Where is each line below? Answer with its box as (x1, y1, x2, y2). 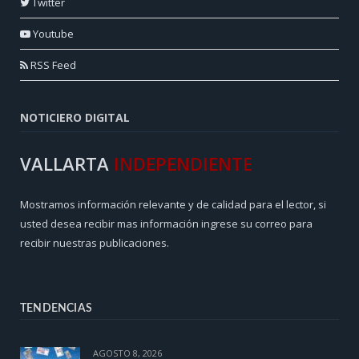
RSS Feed (28, 58, 76, 73)
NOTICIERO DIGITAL (20, 110, 130, 126)
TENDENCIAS (20, 303, 93, 315)
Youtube (30, 26, 74, 42)
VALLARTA (20, 151, 114, 176)
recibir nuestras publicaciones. (20, 236, 169, 251)
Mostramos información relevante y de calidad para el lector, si (20, 197, 326, 212)
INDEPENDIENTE (114, 151, 252, 176)
